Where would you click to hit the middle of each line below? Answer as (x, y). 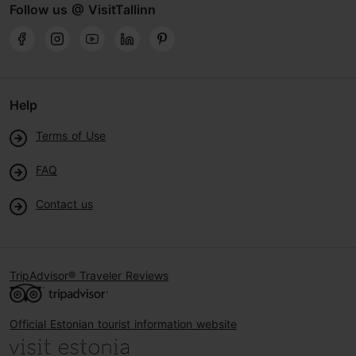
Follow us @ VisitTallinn (83, 10)
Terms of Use (71, 136)
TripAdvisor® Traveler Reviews (89, 275)
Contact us (64, 203)
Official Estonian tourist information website (123, 323)
